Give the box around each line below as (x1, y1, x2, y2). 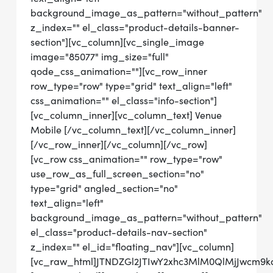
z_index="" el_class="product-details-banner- (30, 21, 239, 34)
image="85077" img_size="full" (30, 51, 169, 63)
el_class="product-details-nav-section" (30, 226, 207, 238)
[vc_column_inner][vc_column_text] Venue (30, 109, 222, 121)
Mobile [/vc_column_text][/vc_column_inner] (30, 124, 236, 136)
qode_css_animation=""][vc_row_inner (30, 65, 207, 77)
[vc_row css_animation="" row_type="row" (30, 153, 222, 165)
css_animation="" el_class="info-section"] (30, 94, 217, 107)
